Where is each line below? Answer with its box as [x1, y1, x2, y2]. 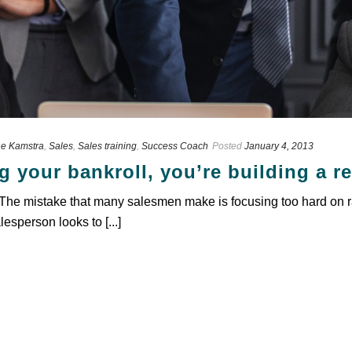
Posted [212, 141, 242, 152]
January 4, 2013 [244, 141, 313, 152]
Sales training [78, 141, 137, 152]
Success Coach [141, 141, 208, 152]
